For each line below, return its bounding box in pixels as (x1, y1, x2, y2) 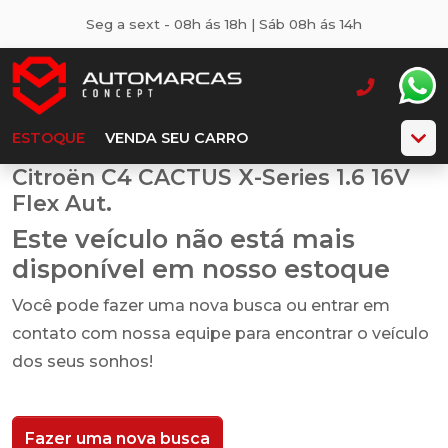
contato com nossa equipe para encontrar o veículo (12, 324, 429, 343)
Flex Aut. (12, 190, 112, 216)
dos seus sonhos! (12, 352, 153, 371)
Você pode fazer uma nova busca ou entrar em (12, 296, 390, 315)
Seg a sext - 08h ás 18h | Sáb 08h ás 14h (86, 16, 362, 32)
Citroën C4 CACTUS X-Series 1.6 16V (12, 164, 410, 190)
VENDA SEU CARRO (105, 129, 248, 147)
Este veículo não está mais (12, 224, 355, 254)
